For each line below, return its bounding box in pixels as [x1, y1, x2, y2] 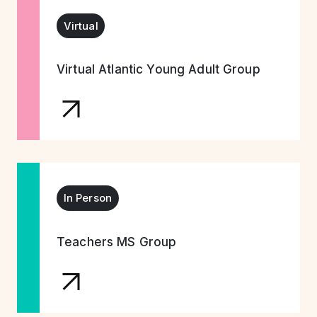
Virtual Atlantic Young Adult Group [57, 62, 260, 76]
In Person [63, 191, 113, 205]
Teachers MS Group [57, 234, 177, 249]
